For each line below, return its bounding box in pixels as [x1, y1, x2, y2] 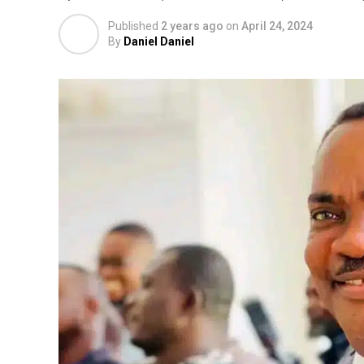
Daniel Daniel [123, 35, 194, 48]
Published [108, 19, 158, 32]
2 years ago [161, 19, 223, 32]
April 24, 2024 [241, 19, 313, 32]
